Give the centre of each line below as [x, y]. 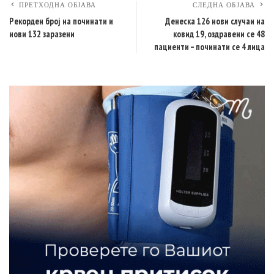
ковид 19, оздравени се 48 [219, 34]
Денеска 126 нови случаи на [215, 21]
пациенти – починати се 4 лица [209, 47]
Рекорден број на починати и [61, 21]
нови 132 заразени [42, 34]
